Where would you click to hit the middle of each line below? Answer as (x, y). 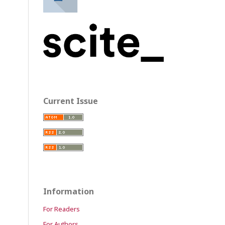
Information (69, 191)
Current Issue (71, 101)
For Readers (62, 209)
